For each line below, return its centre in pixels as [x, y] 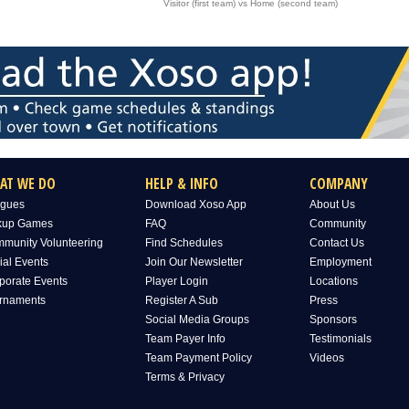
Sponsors [333, 319]
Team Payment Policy [199, 357]
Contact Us [337, 242]
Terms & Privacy [185, 377]
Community [338, 223]
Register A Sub [182, 300]
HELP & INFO [182, 183]
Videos [327, 357]
